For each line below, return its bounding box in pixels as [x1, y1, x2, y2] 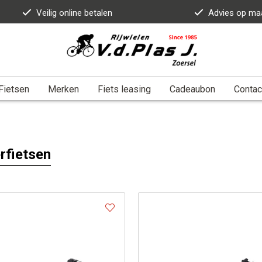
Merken [48, 83, 79, 95]
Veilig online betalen [36, 8, 112, 18]
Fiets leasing [98, 83, 151, 95]
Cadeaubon [170, 83, 215, 95]
